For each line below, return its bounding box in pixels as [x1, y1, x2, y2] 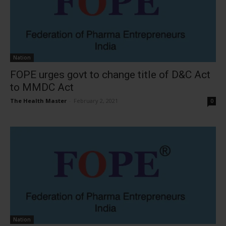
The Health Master [10, 96, 67, 104]
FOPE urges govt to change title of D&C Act [10, 68, 210, 81]
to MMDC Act [10, 81, 74, 93]
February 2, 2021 [74, 96, 118, 104]
